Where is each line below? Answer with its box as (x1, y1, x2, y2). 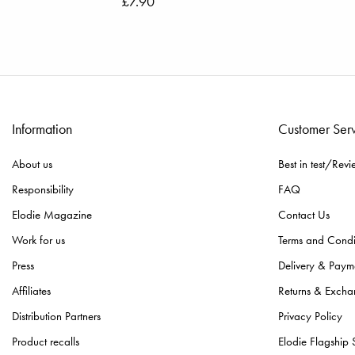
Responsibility (12, 181, 74, 198)
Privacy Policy (278, 308, 342, 325)
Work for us (12, 232, 65, 249)
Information (12, 120, 72, 139)
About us (12, 156, 52, 173)
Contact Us (278, 207, 330, 223)
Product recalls (12, 334, 79, 350)
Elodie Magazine (12, 207, 92, 223)
